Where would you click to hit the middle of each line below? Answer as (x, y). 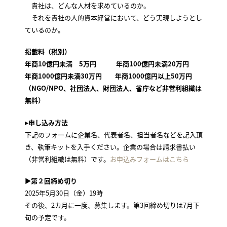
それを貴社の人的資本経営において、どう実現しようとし (113, 17)
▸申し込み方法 (46, 122)
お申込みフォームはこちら (149, 159)
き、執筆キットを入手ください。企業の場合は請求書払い (110, 146)
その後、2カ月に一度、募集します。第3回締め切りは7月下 (112, 205)
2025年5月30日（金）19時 (64, 193)
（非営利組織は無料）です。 (67, 159)
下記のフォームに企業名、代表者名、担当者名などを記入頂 (113, 134)
